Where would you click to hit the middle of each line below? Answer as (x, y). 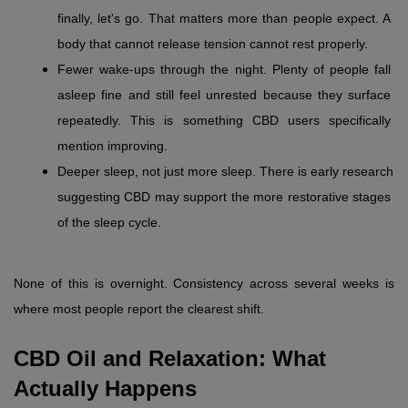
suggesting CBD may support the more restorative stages (224, 197)
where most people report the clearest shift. (139, 309)
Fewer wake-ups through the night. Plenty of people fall (224, 70)
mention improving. (112, 146)
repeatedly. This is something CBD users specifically (224, 121)
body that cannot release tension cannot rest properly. (213, 44)
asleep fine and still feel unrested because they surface (224, 95)
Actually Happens (105, 389)
